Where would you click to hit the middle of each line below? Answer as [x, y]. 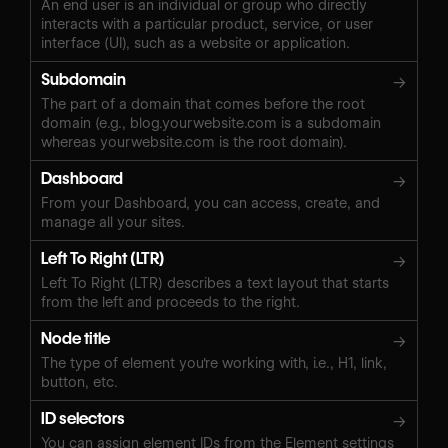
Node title [75, 338]
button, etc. [79, 381]
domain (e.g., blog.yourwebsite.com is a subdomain [211, 122]
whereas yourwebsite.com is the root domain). [194, 141]
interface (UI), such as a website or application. [195, 42]
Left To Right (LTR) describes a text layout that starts [215, 282]
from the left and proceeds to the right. [170, 301]
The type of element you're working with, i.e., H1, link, [214, 362]
